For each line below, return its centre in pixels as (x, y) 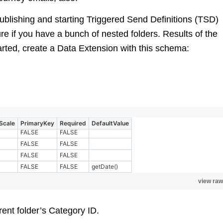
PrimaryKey (37, 123)
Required (73, 123)
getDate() (105, 167)
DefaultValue (110, 123)
